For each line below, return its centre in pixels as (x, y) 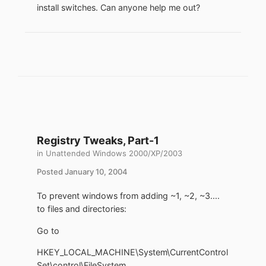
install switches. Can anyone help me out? (118, 8)
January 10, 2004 (96, 172)
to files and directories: (82, 209)
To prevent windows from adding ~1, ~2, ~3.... (128, 196)
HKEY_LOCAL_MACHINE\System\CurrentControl (132, 252)
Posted (51, 172)
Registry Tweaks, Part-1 (98, 141)
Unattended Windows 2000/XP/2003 (114, 153)
